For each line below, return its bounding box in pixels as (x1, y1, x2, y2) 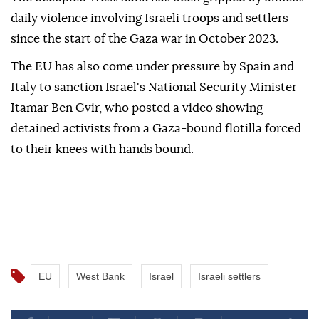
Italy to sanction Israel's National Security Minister (11, 81, 297, 94)
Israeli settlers (198, 271, 261, 283)
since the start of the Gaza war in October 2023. (11, 33, 278, 46)
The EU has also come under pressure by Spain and (11, 61, 294, 73)
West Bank (76, 271, 125, 283)
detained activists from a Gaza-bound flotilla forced (11, 122, 301, 135)
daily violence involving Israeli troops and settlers (11, 12, 288, 25)
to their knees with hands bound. (11, 143, 194, 156)
